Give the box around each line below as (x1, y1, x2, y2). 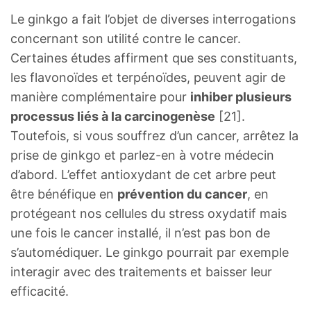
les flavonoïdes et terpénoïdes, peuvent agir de (10, 69, 285, 85)
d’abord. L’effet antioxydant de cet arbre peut (10, 167, 276, 182)
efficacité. (10, 283, 69, 299)
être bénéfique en (10, 186, 117, 201)
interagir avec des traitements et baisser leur (10, 264, 272, 279)
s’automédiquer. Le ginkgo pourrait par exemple (10, 244, 289, 260)
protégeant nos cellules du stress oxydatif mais (10, 205, 287, 221)
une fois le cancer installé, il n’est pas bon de (10, 225, 270, 240)
